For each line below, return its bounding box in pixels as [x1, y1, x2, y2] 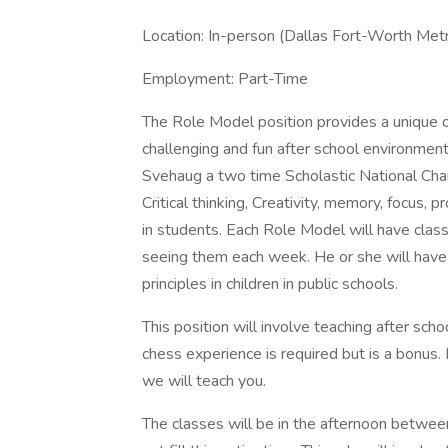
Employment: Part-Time [142, 68, 308, 90]
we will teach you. [142, 370, 266, 392]
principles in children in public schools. [142, 273, 398, 295]
